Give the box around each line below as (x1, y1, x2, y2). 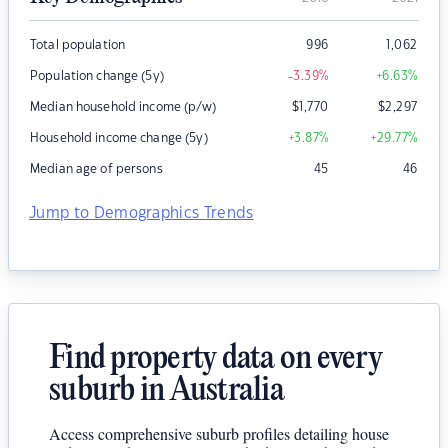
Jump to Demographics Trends (29, 206, 254, 222)
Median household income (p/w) (30, 101, 216, 114)
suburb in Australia (49, 374, 284, 410)
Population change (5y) (30, 70, 164, 83)
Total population (30, 39, 126, 52)
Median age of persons (30, 163, 163, 176)
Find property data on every (49, 342, 382, 378)
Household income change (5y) (30, 132, 208, 145)
